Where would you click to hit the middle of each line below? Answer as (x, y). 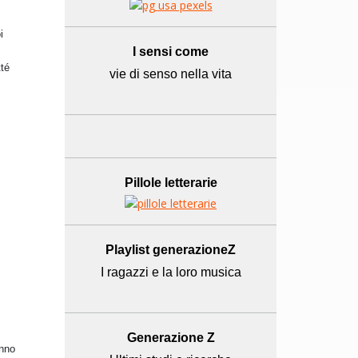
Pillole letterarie (171, 182)
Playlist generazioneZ (171, 249)
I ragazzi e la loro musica (171, 272)
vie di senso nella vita (171, 74)
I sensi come (171, 51)
